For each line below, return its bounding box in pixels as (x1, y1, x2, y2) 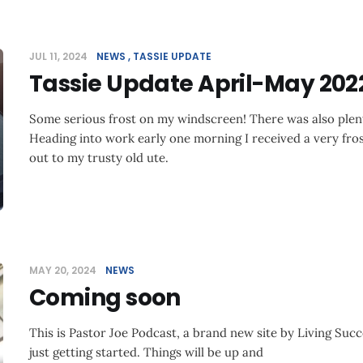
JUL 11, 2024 (29, 49, 90, 63)
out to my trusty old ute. (29, 150, 169, 165)
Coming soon (29, 282, 181, 314)
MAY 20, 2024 (29, 263, 99, 277)
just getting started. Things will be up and (29, 344, 263, 360)
